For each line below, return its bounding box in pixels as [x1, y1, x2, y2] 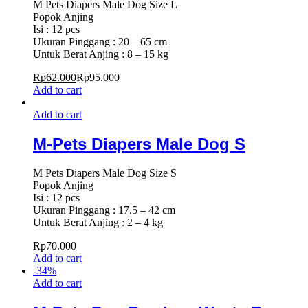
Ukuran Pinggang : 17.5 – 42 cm [33, 204, 175, 217]
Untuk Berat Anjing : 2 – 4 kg [33, 217, 163, 229]
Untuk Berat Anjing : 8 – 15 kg [33, 47, 168, 60]
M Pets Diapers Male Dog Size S [33, 167, 177, 179]
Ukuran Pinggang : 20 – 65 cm [33, 35, 167, 47]
